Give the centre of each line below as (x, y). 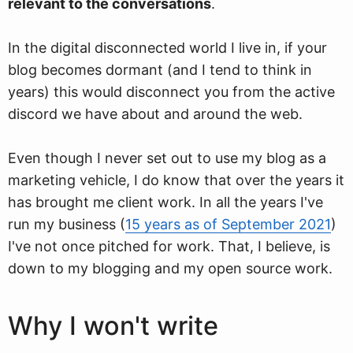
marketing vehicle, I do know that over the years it (176, 180)
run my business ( (67, 224)
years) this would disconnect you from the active (171, 92)
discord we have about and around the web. (155, 114)
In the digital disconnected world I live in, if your (167, 48)
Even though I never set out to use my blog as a (167, 158)
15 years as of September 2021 (228, 224)
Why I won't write (113, 326)
